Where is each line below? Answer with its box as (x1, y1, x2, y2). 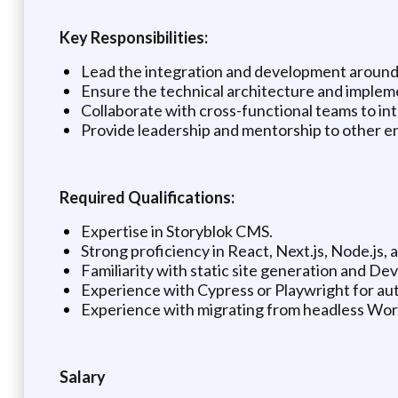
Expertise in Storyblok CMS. (80, 220, 273, 241)
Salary (59, 366, 106, 386)
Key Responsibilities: (59, 27, 208, 47)
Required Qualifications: (59, 187, 235, 207)
